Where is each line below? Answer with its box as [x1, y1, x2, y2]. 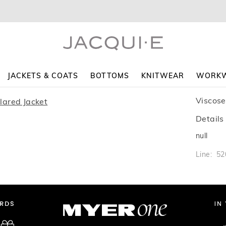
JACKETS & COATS [7, 71, 79, 80]
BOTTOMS [90, 71, 129, 80]
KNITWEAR [141, 71, 185, 80]
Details [196, 114, 224, 124]
